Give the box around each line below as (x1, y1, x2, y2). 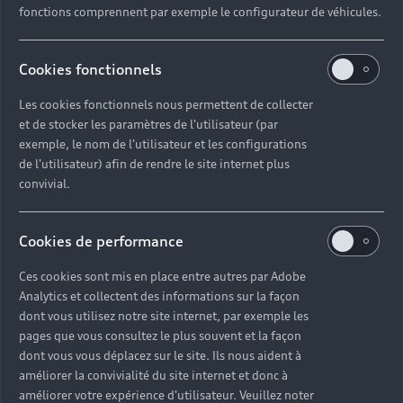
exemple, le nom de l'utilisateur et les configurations (19, 137, 307, 152)
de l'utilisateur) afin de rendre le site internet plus (19, 157, 290, 172)
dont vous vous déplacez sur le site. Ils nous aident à (19, 348, 301, 363)
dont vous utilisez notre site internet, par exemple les (19, 309, 309, 324)
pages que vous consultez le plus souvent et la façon (19, 328, 301, 344)
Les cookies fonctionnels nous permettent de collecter (19, 97, 313, 112)
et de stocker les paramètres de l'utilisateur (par (19, 117, 278, 132)
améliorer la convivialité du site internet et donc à (19, 368, 288, 383)
